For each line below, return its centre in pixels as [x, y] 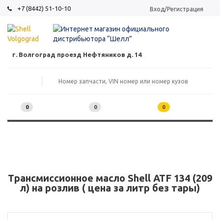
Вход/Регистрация [177, 9]
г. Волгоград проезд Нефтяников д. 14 [77, 55]
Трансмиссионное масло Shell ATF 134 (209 [110, 178]
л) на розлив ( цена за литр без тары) [110, 188]
